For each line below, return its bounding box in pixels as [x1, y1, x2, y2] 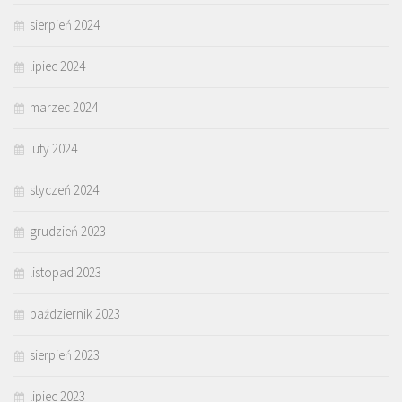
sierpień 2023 [30, 346, 100, 364]
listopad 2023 [30, 264, 101, 282]
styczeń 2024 [30, 181, 99, 199]
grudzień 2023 [30, 223, 106, 240]
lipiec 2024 [30, 57, 85, 75]
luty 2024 [30, 140, 77, 158]
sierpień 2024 [30, 16, 100, 34]
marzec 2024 [30, 99, 98, 117]
